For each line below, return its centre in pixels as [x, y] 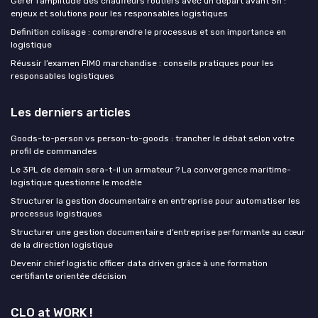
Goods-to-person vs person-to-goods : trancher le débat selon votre [153, 139]
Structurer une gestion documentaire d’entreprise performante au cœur [158, 232]
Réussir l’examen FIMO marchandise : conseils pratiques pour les [142, 64]
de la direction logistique [62, 245]
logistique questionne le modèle [76, 183]
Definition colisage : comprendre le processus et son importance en [148, 32]
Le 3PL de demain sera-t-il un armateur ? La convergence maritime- [151, 170]
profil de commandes [54, 152]
